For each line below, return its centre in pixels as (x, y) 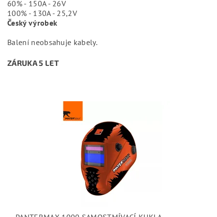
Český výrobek (32, 23)
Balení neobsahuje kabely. (53, 42)
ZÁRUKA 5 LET (33, 63)
